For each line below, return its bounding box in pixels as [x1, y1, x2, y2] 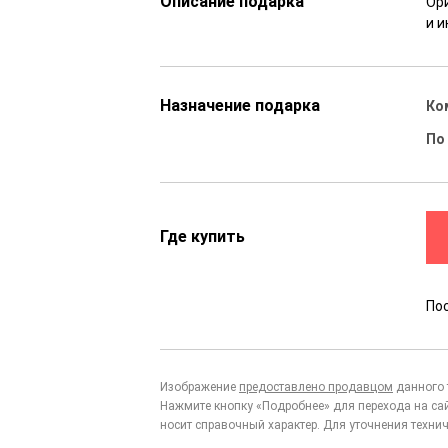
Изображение [160, 380, 239, 395]
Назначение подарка [160, 96, 320, 116]
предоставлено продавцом [239, 380, 393, 395]
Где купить [160, 227, 245, 247]
